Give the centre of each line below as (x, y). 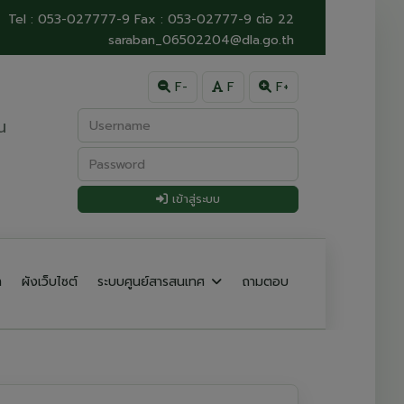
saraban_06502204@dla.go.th (201, 40)
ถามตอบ (265, 282)
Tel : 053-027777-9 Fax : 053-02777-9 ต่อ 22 (151, 19)
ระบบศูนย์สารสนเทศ (153, 282)
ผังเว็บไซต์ (50, 282)
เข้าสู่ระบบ (194, 199)
